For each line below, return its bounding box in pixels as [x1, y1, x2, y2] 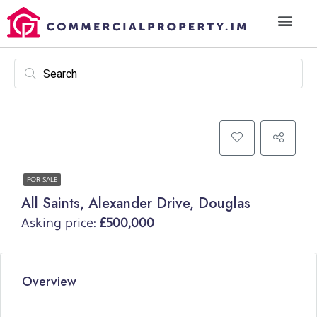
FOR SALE [27, 175, 57, 185]
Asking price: [21, 215, 100, 232]
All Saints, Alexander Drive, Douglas [21, 193, 250, 214]
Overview [22, 272, 76, 292]
